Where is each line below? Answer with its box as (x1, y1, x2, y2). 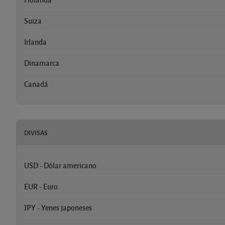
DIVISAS (24, 128, 48, 137)
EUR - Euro (24, 181, 58, 191)
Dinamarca (24, 57, 59, 68)
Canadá (24, 78, 48, 89)
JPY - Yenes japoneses (24, 202, 92, 212)
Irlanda (24, 36, 47, 47)
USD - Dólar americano (24, 160, 96, 170)
